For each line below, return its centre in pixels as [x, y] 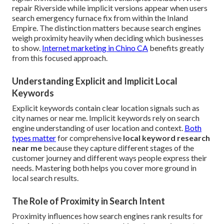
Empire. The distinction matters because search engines [106, 28]
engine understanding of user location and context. [98, 128]
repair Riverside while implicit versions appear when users [110, 8]
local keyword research [166, 138]
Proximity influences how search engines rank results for [107, 216]
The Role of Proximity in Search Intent [88, 201]
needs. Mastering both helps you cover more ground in [104, 168]
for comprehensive [89, 138]
